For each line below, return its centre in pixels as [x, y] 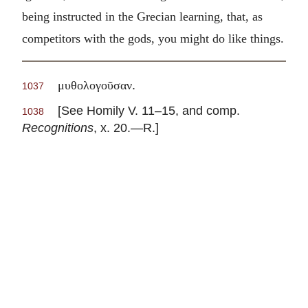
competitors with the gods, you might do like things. [153, 38]
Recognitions [58, 128]
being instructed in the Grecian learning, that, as [142, 16]
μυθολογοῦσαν [95, 86]
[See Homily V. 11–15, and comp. [142, 111]
